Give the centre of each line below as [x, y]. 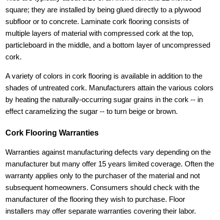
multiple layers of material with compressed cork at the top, [100, 33]
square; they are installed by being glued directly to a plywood [103, 10]
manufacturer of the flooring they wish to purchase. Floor [96, 199]
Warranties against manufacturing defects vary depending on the [108, 152]
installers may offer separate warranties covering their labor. [101, 211]
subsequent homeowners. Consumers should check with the [103, 187]
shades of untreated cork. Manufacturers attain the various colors [110, 88]
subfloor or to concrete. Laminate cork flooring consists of [97, 21]
